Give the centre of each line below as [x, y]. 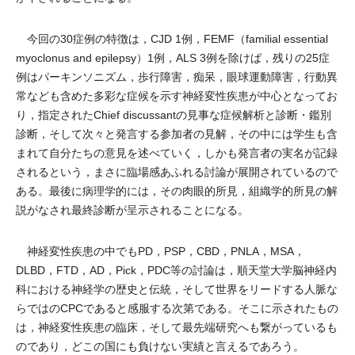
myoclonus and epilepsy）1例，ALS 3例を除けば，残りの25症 [173, 58]
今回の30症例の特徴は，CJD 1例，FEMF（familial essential [172, 39]
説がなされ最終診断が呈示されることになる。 [132, 210]
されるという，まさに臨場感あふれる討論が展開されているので [177, 172]
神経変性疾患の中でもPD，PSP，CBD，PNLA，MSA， [160, 251]
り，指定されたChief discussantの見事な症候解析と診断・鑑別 [174, 115]
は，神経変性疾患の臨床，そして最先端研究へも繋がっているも [177, 327]
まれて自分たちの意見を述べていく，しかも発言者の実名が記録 [177, 153]
